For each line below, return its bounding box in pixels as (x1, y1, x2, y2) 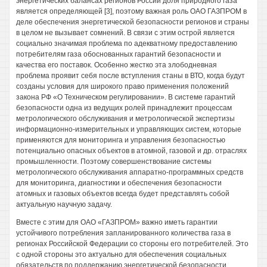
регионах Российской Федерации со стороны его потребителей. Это (16, 240, 249, 248)
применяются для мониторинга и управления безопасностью (16, 136, 225, 144)
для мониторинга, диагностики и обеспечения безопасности (16, 179, 222, 187)
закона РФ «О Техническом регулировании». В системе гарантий (16, 93, 235, 101)
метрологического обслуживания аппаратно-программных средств (16, 168, 243, 176)
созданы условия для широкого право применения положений (16, 82, 229, 91)
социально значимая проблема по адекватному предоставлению (16, 39, 237, 48)
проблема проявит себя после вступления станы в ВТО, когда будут (16, 72, 245, 80)
